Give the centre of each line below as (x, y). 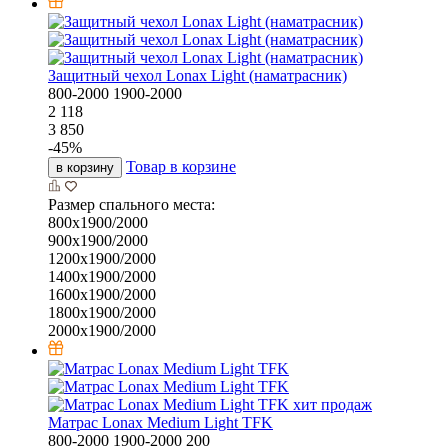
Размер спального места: (131, 205)
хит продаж (332, 405)
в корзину (85, 168)
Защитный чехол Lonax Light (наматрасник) (197, 76)
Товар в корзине (181, 167)
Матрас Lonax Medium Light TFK (160, 423)
